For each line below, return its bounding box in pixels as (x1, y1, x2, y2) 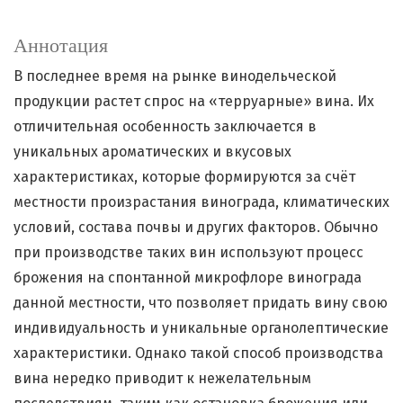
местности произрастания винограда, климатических (13, 193, 390, 211)
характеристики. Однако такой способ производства (13, 345, 383, 363)
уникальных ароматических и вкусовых (13, 143, 291, 161)
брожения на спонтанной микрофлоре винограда (13, 269, 362, 287)
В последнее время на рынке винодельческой (13, 67, 336, 85)
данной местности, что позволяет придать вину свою (13, 294, 388, 312)
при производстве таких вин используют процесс (13, 244, 363, 262)
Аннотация (13, 34, 108, 58)
